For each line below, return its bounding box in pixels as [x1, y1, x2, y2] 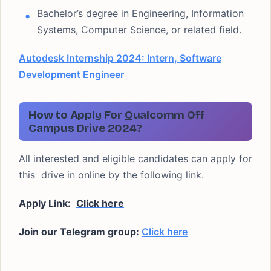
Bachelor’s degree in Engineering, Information [37, 7, 244, 19]
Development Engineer [19, 68, 124, 80]
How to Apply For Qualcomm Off [28, 108, 205, 122]
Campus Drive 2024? [28, 121, 142, 135]
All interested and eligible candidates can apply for [19, 152, 252, 165]
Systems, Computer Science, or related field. [37, 24, 241, 36]
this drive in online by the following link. [19, 169, 204, 181]
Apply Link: [19, 197, 73, 209]
